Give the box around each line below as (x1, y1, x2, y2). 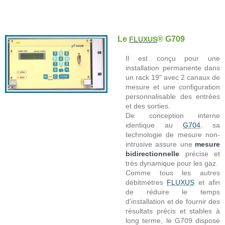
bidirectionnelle (126, 149, 179, 158)
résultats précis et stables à (126, 206, 220, 215)
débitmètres (126, 178, 163, 186)
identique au (126, 121, 183, 129)
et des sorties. (126, 101, 170, 110)
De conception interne (126, 111, 220, 120)
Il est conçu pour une (126, 54, 220, 62)
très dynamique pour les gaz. (126, 159, 218, 167)
